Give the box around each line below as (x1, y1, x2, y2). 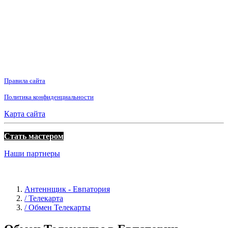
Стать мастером (4, 131, 64, 140)
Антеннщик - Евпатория (24, 184, 110, 193)
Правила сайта (4, 76, 45, 84)
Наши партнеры (4, 149, 60, 158)
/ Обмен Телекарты (24, 203, 91, 212)
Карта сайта (4, 109, 45, 118)
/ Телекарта (24, 193, 63, 203)
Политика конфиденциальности (4, 93, 94, 101)
